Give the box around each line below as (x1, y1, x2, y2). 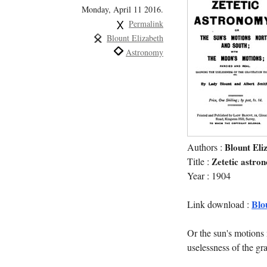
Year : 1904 (187, 169, 231, 182)
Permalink (129, 17, 164, 29)
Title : (187, 154, 212, 168)
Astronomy (126, 46, 164, 58)
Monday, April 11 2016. (82, 3, 164, 15)
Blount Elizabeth (107, 32, 164, 44)
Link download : (187, 197, 252, 211)
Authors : (187, 140, 225, 154)
